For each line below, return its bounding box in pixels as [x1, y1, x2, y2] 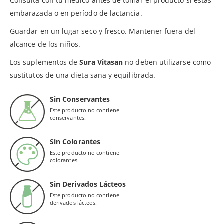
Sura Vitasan [79, 57, 123, 67]
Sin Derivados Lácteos [50, 179, 126, 189]
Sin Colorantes [50, 136, 100, 146]
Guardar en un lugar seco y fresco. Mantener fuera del [10, 26, 195, 36]
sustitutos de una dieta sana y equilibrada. [10, 70, 156, 80]
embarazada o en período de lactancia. [10, 8, 142, 18]
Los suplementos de [10, 57, 80, 67]
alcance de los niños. [10, 39, 81, 49]
